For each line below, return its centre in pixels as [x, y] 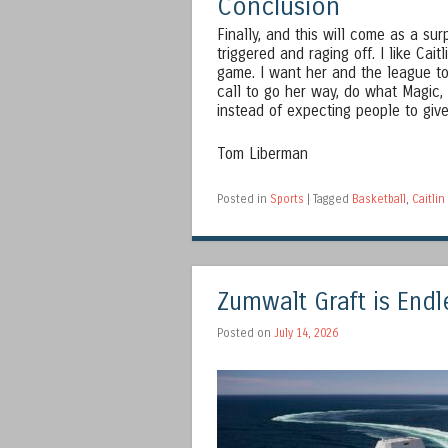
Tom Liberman [262, 153]
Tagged [332, 198]
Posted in [243, 198]
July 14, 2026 [306, 332]
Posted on [245, 332]
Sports [287, 198]
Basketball [379, 198]
